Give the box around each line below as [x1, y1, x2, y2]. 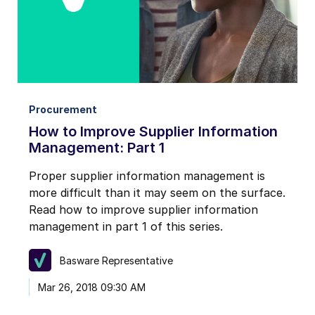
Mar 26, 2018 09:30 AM [38, 281, 146, 294]
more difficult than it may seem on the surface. [29, 186, 285, 200]
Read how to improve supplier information [29, 202, 258, 217]
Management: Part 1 [29, 139, 165, 157]
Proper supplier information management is [29, 169, 265, 184]
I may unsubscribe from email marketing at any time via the [28, 16, 266, 27]
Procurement [29, 103, 97, 116]
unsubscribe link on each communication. [28, 29, 197, 40]
